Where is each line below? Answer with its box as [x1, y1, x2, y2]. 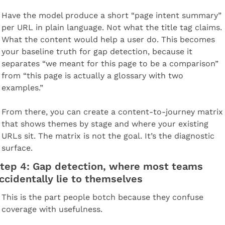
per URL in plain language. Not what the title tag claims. [1, 22, 222, 32]
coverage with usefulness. [1, 204, 102, 214]
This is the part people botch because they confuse [1, 192, 203, 202]
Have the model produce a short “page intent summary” [1, 10, 221, 20]
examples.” [1, 82, 43, 92]
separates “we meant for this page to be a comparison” [1, 58, 218, 68]
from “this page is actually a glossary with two [1, 70, 183, 80]
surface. [1, 143, 33, 153]
